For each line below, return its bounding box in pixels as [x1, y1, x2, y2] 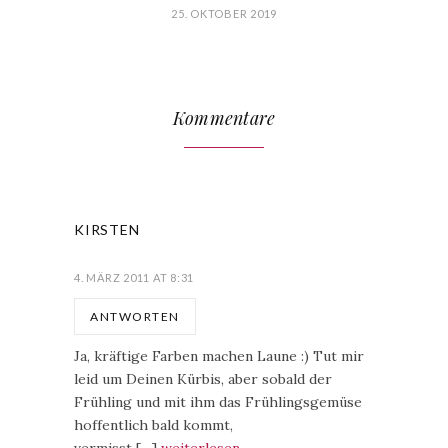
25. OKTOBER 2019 [171, 7, 277, 20]
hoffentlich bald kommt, [74, 416, 233, 434]
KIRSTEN [74, 221, 140, 238]
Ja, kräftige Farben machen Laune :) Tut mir [74, 347, 364, 365]
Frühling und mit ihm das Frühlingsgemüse [74, 393, 362, 411]
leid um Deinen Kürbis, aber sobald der [74, 370, 332, 388]
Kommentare [172, 106, 276, 130]
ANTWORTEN [90, 309, 180, 324]
